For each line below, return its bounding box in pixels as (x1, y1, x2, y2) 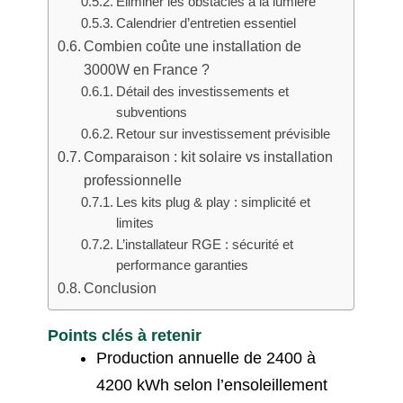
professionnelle (84, 172, 183, 189)
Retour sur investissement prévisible (115, 127, 330, 142)
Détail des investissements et (115, 85, 289, 100)
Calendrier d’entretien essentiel (115, 16, 296, 31)
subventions (115, 105, 187, 121)
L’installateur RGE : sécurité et (115, 237, 293, 253)
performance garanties (115, 258, 248, 273)
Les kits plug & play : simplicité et (115, 195, 310, 210)
